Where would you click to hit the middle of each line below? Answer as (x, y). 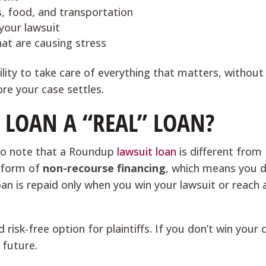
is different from (219, 151)
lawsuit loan (147, 151)
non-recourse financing (104, 168)
